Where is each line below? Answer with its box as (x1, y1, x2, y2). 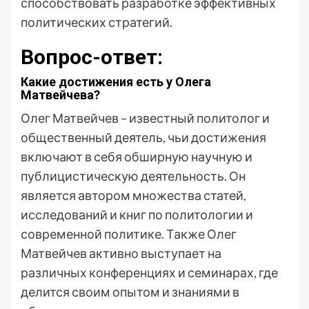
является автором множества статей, (21, 188, 246, 203)
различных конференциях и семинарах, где (21, 265, 278, 280)
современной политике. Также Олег (21, 226, 237, 241)
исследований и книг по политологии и (21, 207, 253, 222)
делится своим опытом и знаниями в (21, 284, 239, 299)
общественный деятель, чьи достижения (21, 130, 266, 145)
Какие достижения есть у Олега (21, 74, 211, 89)
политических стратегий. (21, 14, 172, 30)
